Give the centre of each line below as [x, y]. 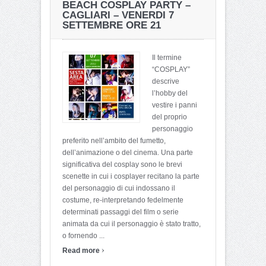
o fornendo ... [83, 235]
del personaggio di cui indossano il [119, 188]
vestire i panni [175, 105]
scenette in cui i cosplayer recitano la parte [131, 176]
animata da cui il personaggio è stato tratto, [132, 224]
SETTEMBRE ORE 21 [112, 25]
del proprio [170, 117]
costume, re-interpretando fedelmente [123, 200]
